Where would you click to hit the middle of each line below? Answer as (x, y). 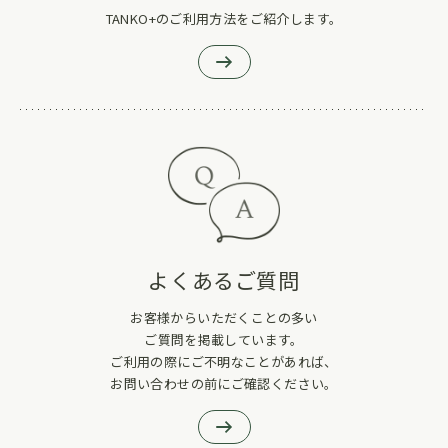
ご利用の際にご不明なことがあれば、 (224, 361)
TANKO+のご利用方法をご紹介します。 (224, 18)
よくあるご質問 (224, 279)
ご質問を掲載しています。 (224, 339)
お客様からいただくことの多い (224, 317)
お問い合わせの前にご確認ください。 (224, 383)
